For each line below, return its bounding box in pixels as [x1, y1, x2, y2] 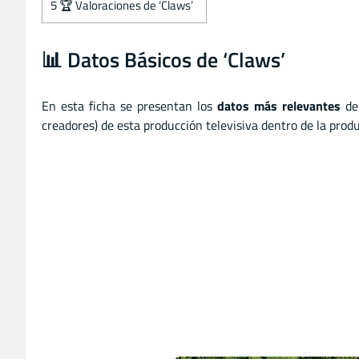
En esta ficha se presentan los [42, 95, 217, 115]
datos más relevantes [216, 95, 341, 115]
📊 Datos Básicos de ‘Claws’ [42, 43, 285, 75]
